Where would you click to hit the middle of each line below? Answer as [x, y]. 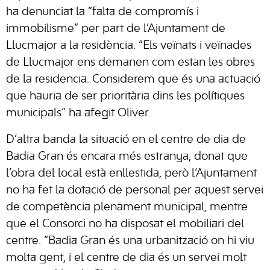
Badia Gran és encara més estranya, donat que [127, 157]
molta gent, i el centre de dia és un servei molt [126, 258]
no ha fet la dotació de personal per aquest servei [135, 190]
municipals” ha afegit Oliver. [78, 113]
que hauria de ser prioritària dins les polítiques [125, 96]
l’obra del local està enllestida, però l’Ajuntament [131, 174]
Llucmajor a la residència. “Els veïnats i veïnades [129, 46]
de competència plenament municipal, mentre [127, 207]
